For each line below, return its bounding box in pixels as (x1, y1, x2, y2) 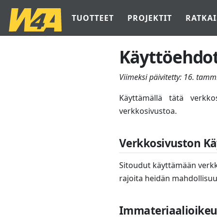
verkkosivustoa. (119, 106, 177, 116)
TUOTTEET (72, 13, 114, 23)
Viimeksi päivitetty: (119, 72, 184, 82)
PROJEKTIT (127, 13, 172, 23)
